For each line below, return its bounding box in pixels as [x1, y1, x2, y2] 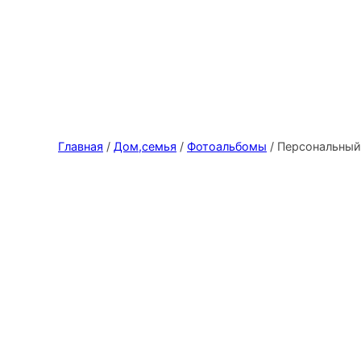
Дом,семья [114, 139, 176, 153]
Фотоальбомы [187, 139, 267, 153]
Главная [58, 139, 103, 153]
